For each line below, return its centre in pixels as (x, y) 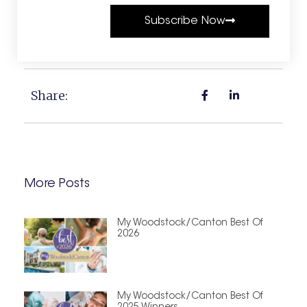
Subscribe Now (185, 22)
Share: (49, 96)
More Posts (57, 185)
